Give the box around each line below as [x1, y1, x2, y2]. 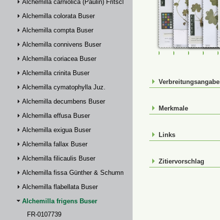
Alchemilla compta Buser [22, 27, 93, 34]
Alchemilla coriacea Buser [22, 55, 96, 62]
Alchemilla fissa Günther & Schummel [22, 169, 131, 176]
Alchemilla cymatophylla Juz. [22, 83, 106, 91]
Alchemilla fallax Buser [22, 140, 87, 148]
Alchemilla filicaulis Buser [22, 155, 95, 162]
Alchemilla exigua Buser [22, 126, 91, 134]
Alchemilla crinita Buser [22, 69, 89, 77]
